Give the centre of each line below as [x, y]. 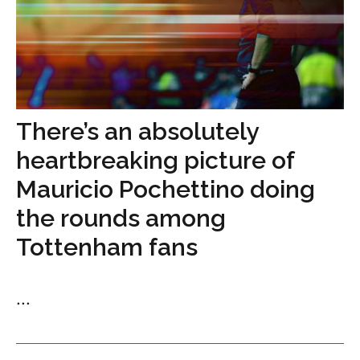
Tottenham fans [107, 247]
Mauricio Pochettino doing [166, 190]
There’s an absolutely [137, 132]
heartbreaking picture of [155, 161]
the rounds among [121, 219]
